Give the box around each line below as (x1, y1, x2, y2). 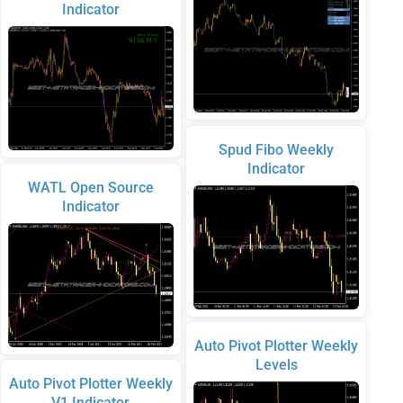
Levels (255, 356, 298, 374)
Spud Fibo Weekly (219, 140, 335, 158)
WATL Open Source (27, 178, 154, 196)
